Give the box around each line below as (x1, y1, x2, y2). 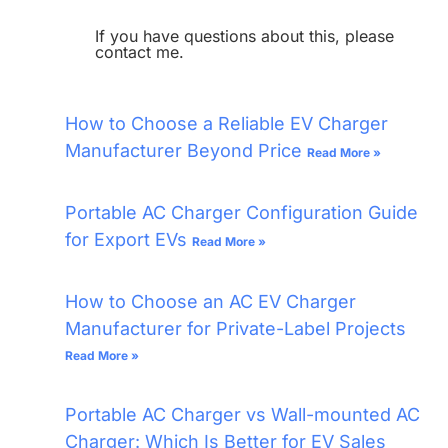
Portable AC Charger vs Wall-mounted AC (65, 404, 420, 426)
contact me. (95, 42, 184, 63)
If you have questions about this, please (95, 26, 394, 47)
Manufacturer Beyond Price (65, 140, 307, 162)
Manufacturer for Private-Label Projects (65, 318, 406, 340)
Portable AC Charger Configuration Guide (65, 202, 418, 224)
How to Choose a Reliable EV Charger (65, 113, 388, 135)
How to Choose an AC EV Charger (65, 291, 356, 313)
